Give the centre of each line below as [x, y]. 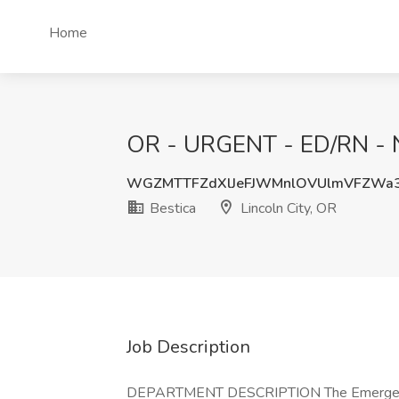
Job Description [188, 347]
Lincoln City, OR [287, 208]
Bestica [171, 208]
